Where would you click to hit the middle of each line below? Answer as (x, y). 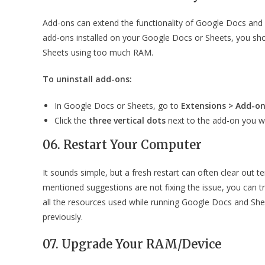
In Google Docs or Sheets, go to (118, 105)
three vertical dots (127, 120)
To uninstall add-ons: (87, 79)
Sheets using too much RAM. (98, 52)
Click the (72, 120)
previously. (63, 216)
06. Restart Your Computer (122, 144)
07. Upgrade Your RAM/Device (132, 244)
